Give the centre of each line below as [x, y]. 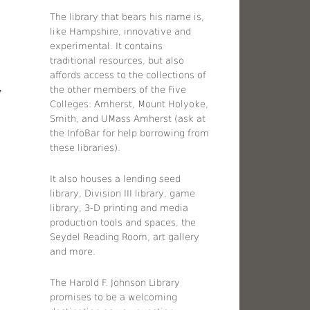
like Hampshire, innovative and [121, 31]
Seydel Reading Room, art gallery [125, 237]
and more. [73, 251]
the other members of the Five [118, 89]
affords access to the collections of [128, 75]
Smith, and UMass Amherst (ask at [128, 118]
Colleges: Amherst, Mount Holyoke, [129, 104]
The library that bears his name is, [127, 17]
